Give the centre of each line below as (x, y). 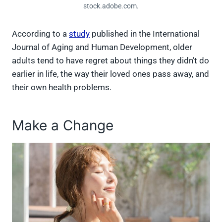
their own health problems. (63, 87)
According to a (40, 33)
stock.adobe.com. (111, 6)
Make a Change (65, 125)
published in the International (145, 33)
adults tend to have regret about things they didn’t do (111, 60)
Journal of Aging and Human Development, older (102, 47)
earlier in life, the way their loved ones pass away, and (111, 74)
